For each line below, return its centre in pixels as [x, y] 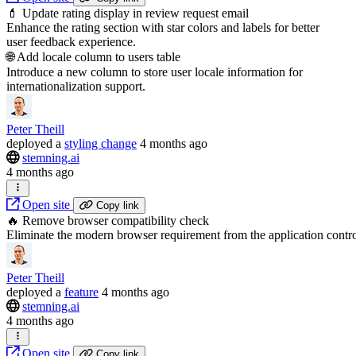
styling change [101, 143]
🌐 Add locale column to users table [93, 56]
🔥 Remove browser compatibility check [108, 220]
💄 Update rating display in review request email [128, 13]
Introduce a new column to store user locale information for [155, 72]
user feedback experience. [71, 41]
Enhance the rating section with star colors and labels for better [163, 27]
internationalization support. [76, 86]
